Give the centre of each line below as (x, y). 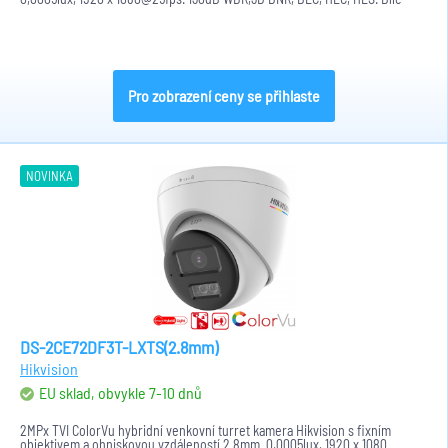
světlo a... (45, 12)
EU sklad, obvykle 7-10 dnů (120, 392)
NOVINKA (49, 176)
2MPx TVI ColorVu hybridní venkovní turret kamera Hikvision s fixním (205, 430)
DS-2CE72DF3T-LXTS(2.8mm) (119, 347)
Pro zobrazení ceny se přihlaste (223, 95)
